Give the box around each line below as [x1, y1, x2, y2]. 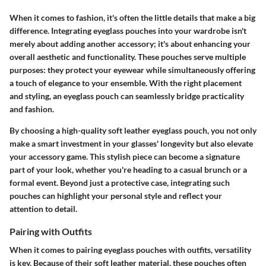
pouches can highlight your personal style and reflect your [9, 190, 222, 201]
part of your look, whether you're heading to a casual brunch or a [9, 164, 247, 175]
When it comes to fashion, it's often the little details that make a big [9, 12, 255, 23]
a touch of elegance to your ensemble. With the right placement [9, 77, 242, 88]
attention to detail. [9, 203, 77, 214]
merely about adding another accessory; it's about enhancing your [9, 38, 251, 49]
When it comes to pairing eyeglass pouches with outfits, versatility [9, 245, 251, 255]
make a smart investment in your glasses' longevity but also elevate [9, 138, 253, 148]
